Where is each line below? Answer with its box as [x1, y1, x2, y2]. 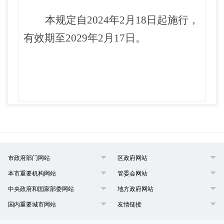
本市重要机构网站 [8, 170, 56, 177]
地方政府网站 [117, 185, 153, 192]
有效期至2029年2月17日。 [23, 32, 146, 44]
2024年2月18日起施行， [87, 14, 199, 26]
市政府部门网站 [8, 154, 50, 161]
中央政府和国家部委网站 [8, 185, 74, 192]
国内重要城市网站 [8, 201, 56, 208]
